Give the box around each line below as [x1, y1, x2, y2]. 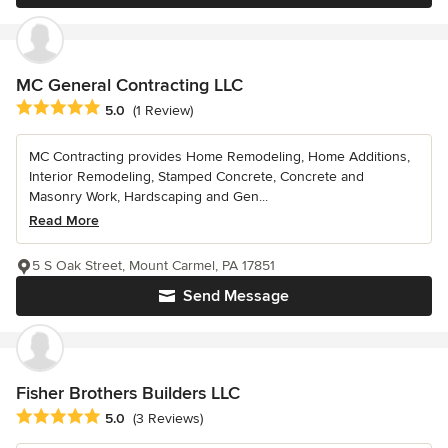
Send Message [183, 286, 289, 307]
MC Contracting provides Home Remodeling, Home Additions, [29, 148, 410, 166]
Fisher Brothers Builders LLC [16, 382, 240, 405]
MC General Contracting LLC [16, 74, 243, 97]
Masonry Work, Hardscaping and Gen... [29, 188, 268, 206]
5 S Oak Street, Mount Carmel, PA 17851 [32, 257, 275, 275]
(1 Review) [133, 101, 193, 119]
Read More [29, 212, 99, 230]
